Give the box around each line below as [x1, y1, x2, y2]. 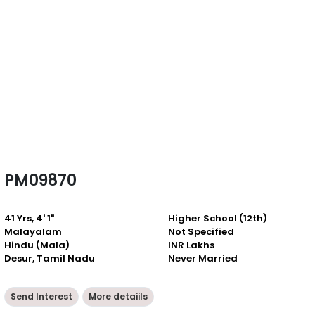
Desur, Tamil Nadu [4, 251, 95, 265]
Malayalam [4, 224, 62, 238]
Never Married [168, 251, 238, 265]
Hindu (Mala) [4, 238, 70, 252]
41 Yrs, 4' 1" [4, 211, 54, 225]
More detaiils [89, 290, 148, 302]
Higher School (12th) [168, 211, 267, 225]
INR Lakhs [168, 238, 214, 252]
